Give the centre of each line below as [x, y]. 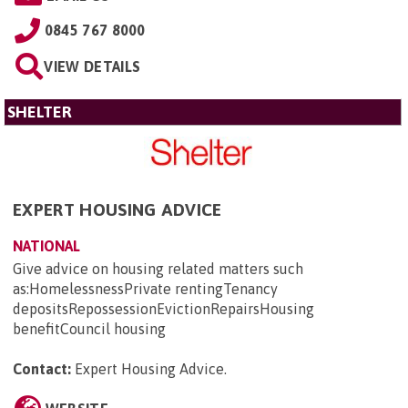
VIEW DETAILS [92, 66]
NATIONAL [46, 246]
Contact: [42, 369]
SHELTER [40, 112]
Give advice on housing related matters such [158, 269]
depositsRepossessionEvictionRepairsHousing [163, 309]
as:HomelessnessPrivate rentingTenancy [145, 289]
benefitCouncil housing [89, 329]
